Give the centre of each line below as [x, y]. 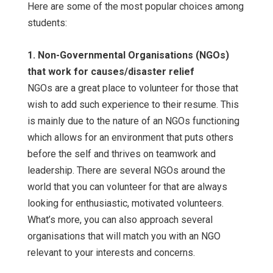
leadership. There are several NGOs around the [126, 171]
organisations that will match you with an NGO [124, 236]
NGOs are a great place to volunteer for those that [133, 88]
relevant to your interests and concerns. [111, 253]
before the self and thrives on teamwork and [122, 154]
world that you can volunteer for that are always [127, 187]
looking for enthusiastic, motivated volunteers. [126, 204]
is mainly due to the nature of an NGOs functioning [133, 121]
